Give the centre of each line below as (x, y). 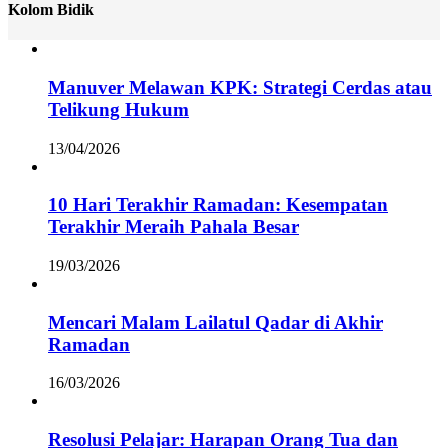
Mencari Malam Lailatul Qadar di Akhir (215, 322)
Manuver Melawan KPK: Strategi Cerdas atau (240, 87)
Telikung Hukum (118, 109)
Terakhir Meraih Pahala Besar (173, 227)
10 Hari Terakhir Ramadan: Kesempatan (218, 205)
